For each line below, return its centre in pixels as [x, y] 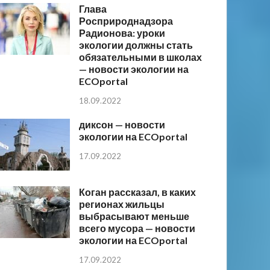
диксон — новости [122, 125]
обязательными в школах [141, 57]
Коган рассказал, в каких [138, 192]
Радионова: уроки [122, 33]
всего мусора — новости [137, 228]
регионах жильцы [122, 204]
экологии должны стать [136, 45]
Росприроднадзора [126, 21]
